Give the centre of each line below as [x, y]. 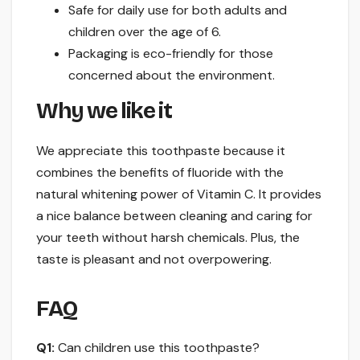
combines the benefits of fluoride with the [160, 172]
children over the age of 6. [145, 31]
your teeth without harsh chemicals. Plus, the [168, 237]
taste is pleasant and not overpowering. [154, 259]
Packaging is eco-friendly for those [171, 53]
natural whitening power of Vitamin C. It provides [179, 194]
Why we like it [104, 110]
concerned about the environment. [172, 75]
